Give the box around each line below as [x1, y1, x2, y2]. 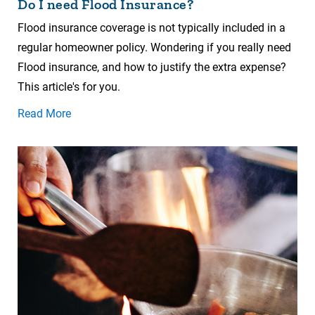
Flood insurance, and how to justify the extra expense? [18, 60, 286, 75]
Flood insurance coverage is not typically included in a [18, 21, 285, 35]
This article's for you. [18, 80, 120, 94]
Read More [18, 107, 71, 121]
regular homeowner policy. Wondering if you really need [18, 41, 291, 55]
